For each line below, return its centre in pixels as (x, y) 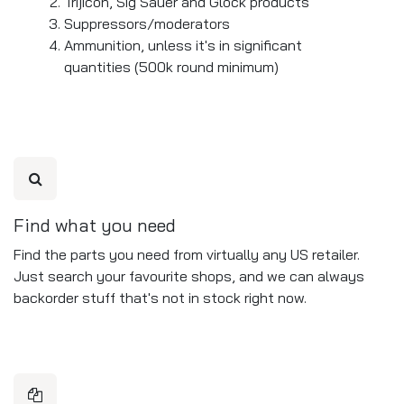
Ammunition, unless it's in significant (183, 45)
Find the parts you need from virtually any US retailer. (187, 254)
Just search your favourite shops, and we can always (189, 275)
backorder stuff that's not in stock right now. (160, 297)
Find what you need (95, 225)
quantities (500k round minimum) (171, 66)
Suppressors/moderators (147, 23)
